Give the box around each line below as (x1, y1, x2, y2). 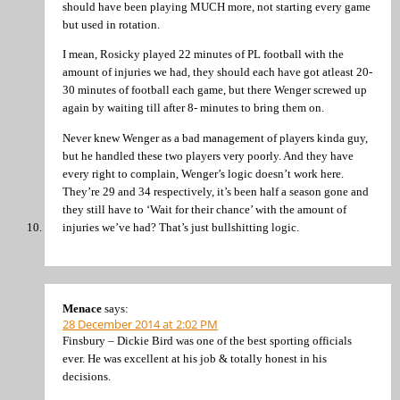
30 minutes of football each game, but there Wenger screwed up (62, 83, 367, 97)
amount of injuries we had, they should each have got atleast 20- (62, 65, 372, 79)
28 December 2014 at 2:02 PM (62, 316, 218, 333)
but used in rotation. (62, 17, 160, 31)
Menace (62, 302, 102, 316)
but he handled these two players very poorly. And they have (62, 148, 354, 162)
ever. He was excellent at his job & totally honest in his (62, 352, 327, 366)
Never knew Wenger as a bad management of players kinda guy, (62, 130, 368, 145)
